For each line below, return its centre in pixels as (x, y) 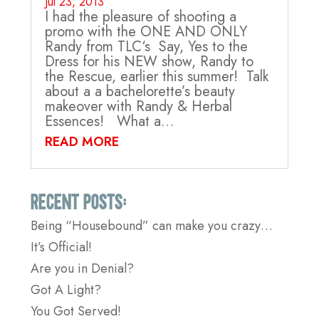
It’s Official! (61, 247)
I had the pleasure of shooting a (140, 17)
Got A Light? (66, 290)
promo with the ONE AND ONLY (146, 32)
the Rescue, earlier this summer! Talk (156, 77)
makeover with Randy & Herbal (138, 106)
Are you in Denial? (82, 268)
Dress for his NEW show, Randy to (149, 62)
